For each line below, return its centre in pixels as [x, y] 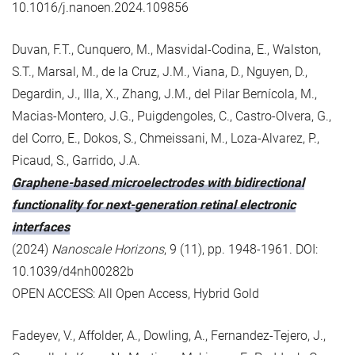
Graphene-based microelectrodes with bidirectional [158, 182]
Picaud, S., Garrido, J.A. [76, 160]
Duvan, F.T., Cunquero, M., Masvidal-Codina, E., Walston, [166, 49]
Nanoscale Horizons [108, 249]
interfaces [41, 227]
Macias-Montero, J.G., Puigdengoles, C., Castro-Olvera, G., [172, 116]
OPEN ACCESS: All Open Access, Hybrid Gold [136, 293]
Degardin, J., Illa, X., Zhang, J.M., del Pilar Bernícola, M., [164, 94]
